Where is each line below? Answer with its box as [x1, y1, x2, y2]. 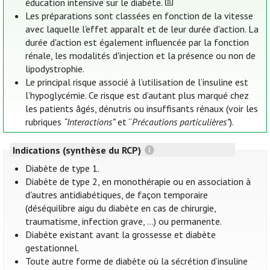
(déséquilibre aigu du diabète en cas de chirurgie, [25, 202, 216, 215]
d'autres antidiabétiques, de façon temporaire [25, 189, 209, 201]
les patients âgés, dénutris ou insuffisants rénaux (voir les [25, 102, 259, 115]
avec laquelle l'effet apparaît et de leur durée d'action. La [25, 23, 259, 36]
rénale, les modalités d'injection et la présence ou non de [25, 49, 256, 62]
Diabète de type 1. [25, 162, 100, 175]
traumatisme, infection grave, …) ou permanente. [25, 215, 222, 228]
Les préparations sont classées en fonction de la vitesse [25, 10, 254, 22]
